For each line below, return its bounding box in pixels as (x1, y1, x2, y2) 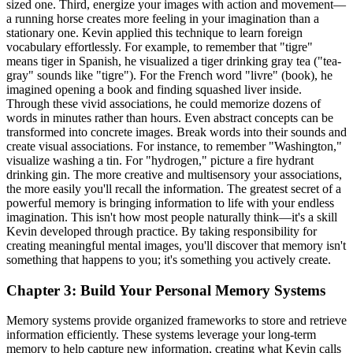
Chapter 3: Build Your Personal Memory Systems (6, 281, 325, 299)
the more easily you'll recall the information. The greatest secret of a (6, 181, 341, 195)
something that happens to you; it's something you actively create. (6, 252, 331, 266)
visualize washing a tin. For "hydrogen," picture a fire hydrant (6, 153, 314, 167)
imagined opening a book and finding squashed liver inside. (6, 82, 302, 96)
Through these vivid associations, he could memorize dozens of (6, 96, 321, 110)
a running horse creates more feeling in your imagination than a (6, 11, 319, 25)
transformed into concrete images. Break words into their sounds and (6, 124, 347, 139)
